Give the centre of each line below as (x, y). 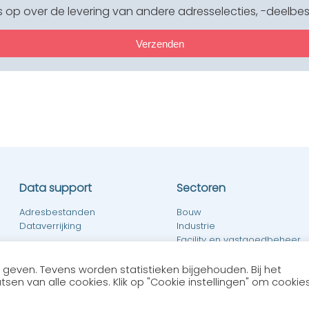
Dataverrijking (50, 226)
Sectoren (201, 188)
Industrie (196, 226)
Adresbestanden (57, 212)
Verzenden (160, 43)
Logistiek (196, 254)
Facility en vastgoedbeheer (239, 240)
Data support (56, 188)
